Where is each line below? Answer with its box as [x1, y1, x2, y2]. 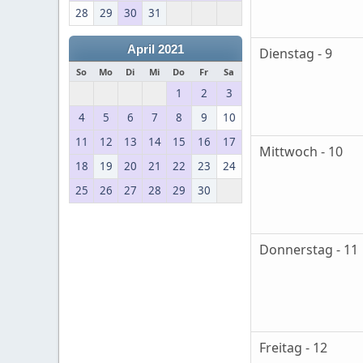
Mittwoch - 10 [259, 143, 343, 161]
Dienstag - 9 [259, 45, 332, 63]
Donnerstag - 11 [259, 241, 358, 259]
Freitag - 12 [259, 339, 327, 357]
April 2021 [127, 43, 184, 56]
